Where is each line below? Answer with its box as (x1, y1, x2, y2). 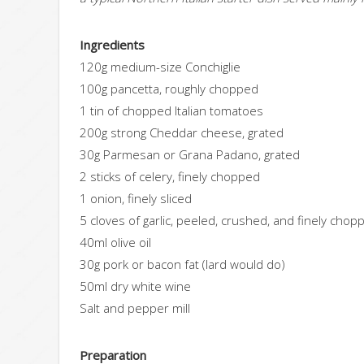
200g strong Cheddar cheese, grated (80, 124, 284, 141)
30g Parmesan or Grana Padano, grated (80, 146, 300, 163)
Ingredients (80, 37, 145, 54)
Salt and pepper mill (80, 300, 190, 317)
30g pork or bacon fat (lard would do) (80, 256, 285, 273)
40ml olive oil (80, 234, 151, 251)
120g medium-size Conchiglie (80, 58, 240, 76)
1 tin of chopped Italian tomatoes (80, 102, 263, 119)
